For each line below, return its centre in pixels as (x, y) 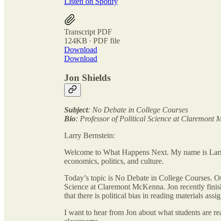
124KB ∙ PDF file (92, 40)
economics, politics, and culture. (114, 161)
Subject (76, 110)
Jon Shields (87, 77)
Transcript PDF (88, 32)
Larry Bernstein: (90, 136)
